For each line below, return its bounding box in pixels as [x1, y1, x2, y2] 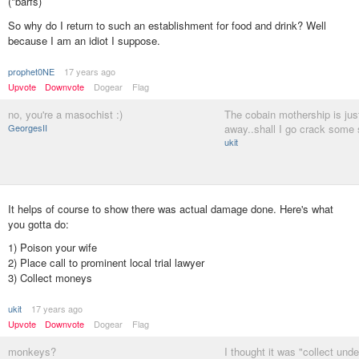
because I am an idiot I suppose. [8, 32, 160, 48]
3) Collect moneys [8, 270, 92, 286]
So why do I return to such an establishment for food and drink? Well [8, 17, 326, 33]
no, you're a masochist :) [8, 106, 123, 122]
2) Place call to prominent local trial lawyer [8, 255, 204, 271]
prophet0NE [8, 64, 54, 78]
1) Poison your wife [8, 240, 97, 256]
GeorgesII [8, 120, 47, 134]
